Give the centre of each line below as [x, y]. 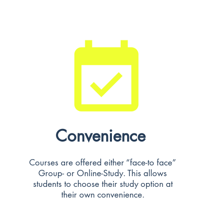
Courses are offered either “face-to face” [103, 163]
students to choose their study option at [103, 184]
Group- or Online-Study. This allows [103, 173]
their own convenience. [103, 195]
